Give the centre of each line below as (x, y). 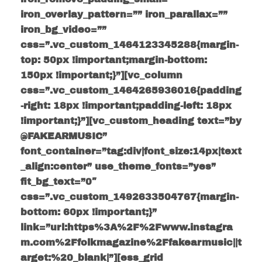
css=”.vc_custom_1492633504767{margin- (130, 197)
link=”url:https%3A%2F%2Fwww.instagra (127, 227)
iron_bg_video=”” (63, 30)
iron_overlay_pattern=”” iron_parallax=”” (124, 15)
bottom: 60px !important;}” (89, 212)
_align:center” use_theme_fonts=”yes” (118, 167)
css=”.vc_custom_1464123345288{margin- (130, 45)
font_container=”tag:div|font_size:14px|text (131, 151)
